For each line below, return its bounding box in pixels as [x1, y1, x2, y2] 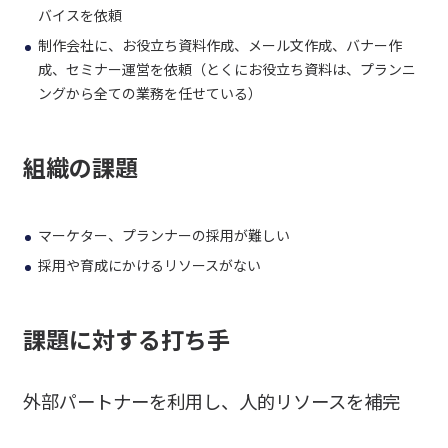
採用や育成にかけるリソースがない [37, 254, 261, 275]
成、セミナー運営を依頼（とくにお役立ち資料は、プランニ [37, 58, 416, 79]
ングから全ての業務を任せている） [37, 82, 262, 103]
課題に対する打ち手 [22, 321, 230, 356]
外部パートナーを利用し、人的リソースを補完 [22, 387, 400, 414]
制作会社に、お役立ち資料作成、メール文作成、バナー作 [37, 34, 402, 55]
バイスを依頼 [37, 4, 122, 25]
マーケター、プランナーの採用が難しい [37, 224, 290, 245]
